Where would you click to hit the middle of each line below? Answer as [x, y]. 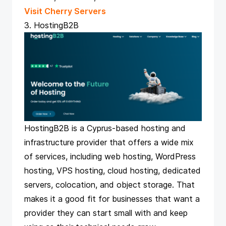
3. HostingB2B [51, 25]
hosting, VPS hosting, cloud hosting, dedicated [112, 170]
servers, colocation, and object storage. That [109, 184]
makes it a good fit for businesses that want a [112, 199]
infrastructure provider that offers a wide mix [109, 142]
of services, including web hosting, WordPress [110, 156]
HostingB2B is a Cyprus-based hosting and [105, 128]
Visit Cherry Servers [65, 11]
